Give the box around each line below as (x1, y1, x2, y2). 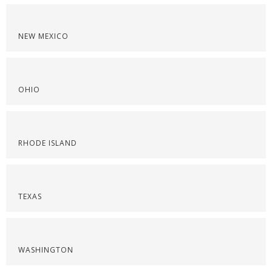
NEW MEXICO (18, 31, 69, 41)
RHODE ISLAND (18, 138, 77, 148)
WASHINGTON (18, 245, 73, 255)
